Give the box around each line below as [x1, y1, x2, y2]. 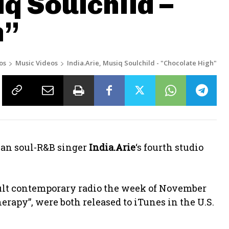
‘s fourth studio [135, 141, 203, 153]
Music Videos [15, 58, 58, 67]
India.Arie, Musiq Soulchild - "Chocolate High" [67, 58, 217, 67]
